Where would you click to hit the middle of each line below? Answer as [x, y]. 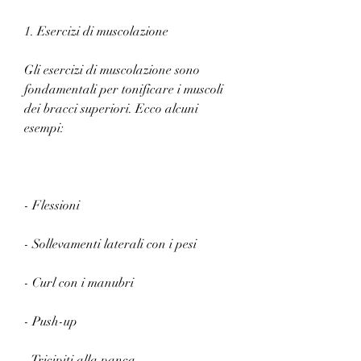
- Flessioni [54, 205]
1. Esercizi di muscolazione [96, 31]
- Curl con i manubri [81, 282]
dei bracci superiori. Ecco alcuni [111, 108]
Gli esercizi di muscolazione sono [112, 70]
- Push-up [51, 321]
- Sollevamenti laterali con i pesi [112, 244]
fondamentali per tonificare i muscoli [124, 89]
